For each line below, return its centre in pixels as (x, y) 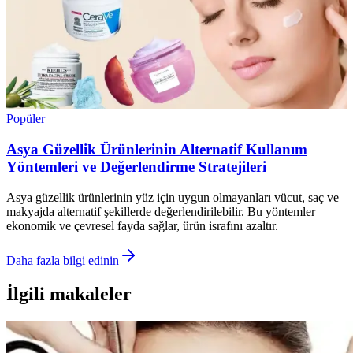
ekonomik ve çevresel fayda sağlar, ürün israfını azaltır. (142, 225)
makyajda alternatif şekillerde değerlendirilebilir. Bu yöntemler (161, 211)
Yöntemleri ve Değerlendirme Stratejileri (136, 167)
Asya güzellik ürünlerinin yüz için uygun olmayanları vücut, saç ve (173, 197)
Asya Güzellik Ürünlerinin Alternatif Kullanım (157, 150)
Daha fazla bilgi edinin (63, 260)
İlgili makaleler (69, 294)
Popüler (26, 119)
